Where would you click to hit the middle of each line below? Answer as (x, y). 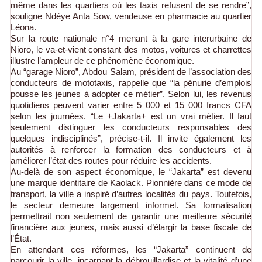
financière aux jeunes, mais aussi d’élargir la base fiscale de (131, 227)
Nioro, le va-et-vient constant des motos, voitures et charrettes (131, 49)
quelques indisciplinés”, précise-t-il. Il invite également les (131, 138)
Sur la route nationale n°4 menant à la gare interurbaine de (131, 38)
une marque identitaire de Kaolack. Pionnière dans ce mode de (131, 182)
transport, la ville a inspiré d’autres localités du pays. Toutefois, (131, 194)
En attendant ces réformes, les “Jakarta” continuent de (131, 249)
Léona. (23, 27)
